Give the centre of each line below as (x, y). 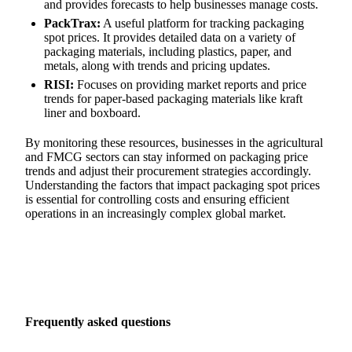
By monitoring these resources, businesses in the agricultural (174, 143)
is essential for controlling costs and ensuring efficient (157, 200)
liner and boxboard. (92, 113)
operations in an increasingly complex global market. (156, 214)
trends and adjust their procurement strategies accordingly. (168, 171)
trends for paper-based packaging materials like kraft (173, 99)
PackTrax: (72, 24)
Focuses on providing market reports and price (190, 85)
